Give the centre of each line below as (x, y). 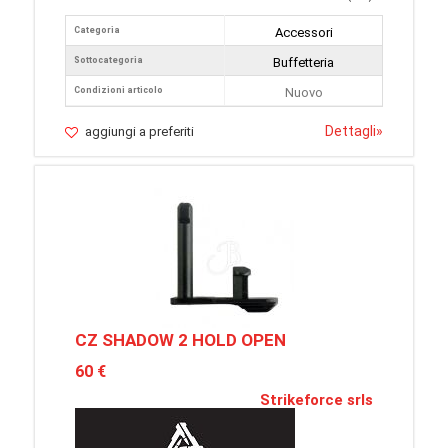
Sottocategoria (108, 60)
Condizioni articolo (118, 90)
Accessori (303, 32)
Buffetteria (303, 62)
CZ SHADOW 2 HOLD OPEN (180, 340)
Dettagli (350, 131)
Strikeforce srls (316, 400)
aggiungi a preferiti (139, 131)
